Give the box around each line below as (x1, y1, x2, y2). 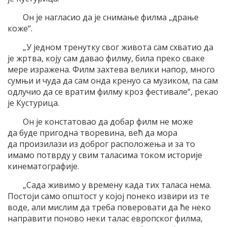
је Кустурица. (8, 97, 59, 109)
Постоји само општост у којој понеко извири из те (8, 191, 209, 202)
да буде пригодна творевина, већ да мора (8, 127, 177, 139)
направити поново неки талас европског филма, (8, 213, 203, 224)
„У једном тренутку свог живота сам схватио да (23, 42, 213, 53)
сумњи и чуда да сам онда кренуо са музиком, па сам (8, 75, 218, 87)
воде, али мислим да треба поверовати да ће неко (8, 202, 211, 213)
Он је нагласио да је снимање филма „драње (23, 12, 199, 23)
